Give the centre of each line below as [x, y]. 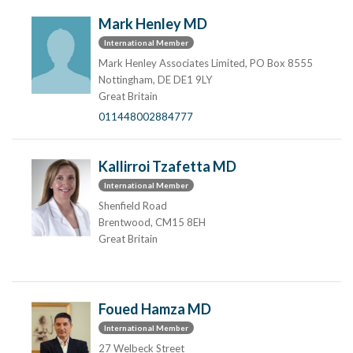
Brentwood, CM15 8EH [152, 222]
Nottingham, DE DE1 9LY [155, 80]
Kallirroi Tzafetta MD [167, 166]
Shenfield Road [133, 206]
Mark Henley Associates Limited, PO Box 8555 [206, 63]
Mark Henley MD [153, 24]
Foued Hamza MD [155, 309]
